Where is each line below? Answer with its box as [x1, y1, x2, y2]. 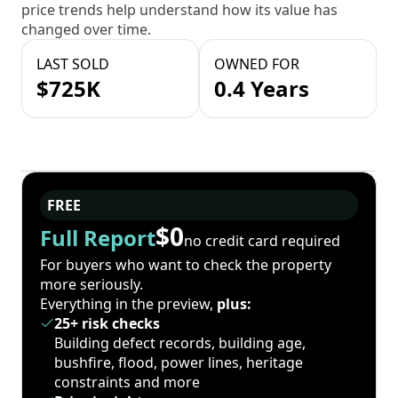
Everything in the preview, [40, 294, 217, 314]
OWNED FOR [214, 54, 299, 75]
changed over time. [21, 20, 151, 40]
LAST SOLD [36, 54, 109, 75]
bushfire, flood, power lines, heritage [54, 353, 303, 373]
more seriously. [40, 275, 143, 295]
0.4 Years [214, 74, 309, 104]
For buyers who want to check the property [40, 255, 331, 275]
